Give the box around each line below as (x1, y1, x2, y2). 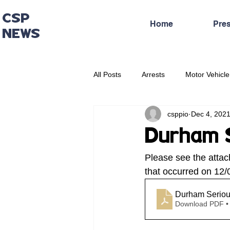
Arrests (142, 70, 165, 79)
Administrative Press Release (114, 111, 209, 120)
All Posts (93, 70, 121, 79)
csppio (167, 109, 188, 118)
